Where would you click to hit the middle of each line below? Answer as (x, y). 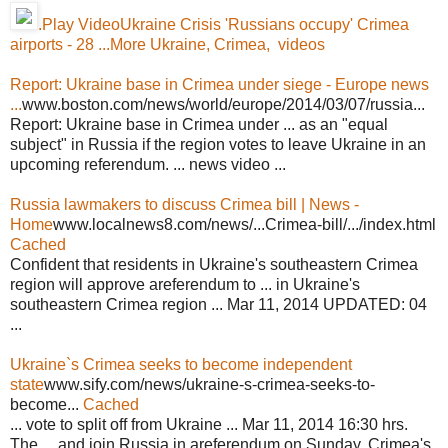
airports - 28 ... (60, 44)
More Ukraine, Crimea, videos (217, 44)
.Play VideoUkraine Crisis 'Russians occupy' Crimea (223, 24)
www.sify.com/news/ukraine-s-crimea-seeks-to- (209, 384)
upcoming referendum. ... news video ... (148, 164)
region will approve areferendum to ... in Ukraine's (185, 284)
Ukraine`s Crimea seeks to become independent (181, 364)
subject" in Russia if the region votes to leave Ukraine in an (218, 144)
